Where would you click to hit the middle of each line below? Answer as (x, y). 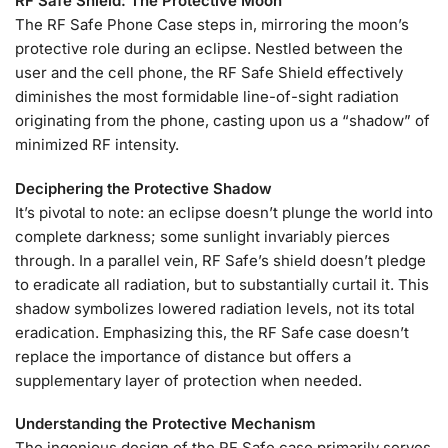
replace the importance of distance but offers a (183, 356)
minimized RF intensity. (97, 145)
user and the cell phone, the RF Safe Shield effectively (209, 73)
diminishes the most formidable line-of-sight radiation (207, 97)
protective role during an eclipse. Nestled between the (209, 49)
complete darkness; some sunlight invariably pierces (202, 236)
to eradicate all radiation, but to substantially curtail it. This (222, 284)
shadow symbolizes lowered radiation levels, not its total (215, 308)
